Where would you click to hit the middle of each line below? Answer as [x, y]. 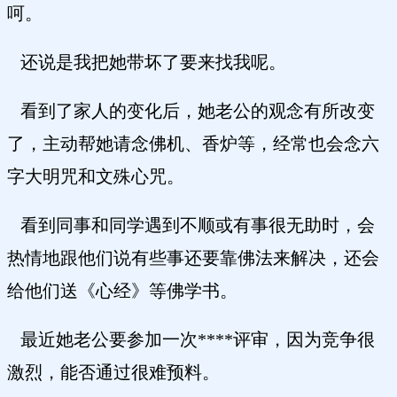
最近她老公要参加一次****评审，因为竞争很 [191, 340]
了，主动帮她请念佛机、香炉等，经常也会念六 [193, 144]
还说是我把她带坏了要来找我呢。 [147, 62]
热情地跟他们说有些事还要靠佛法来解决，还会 [193, 258]
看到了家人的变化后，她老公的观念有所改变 [191, 111]
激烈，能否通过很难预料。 [113, 373]
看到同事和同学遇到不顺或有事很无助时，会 [191, 226]
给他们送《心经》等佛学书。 [122, 291]
